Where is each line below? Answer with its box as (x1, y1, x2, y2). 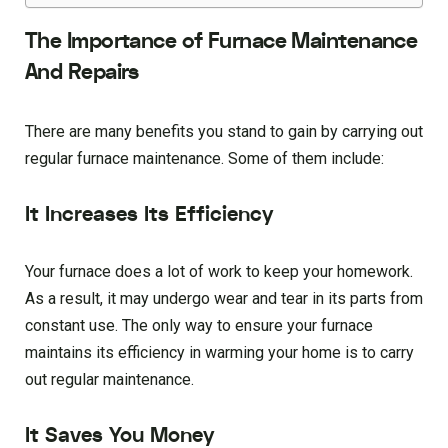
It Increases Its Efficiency (25, 200, 274, 230)
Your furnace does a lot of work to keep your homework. (25, 262, 413, 282)
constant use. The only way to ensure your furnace (25, 316, 373, 336)
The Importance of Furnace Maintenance (25, 26, 418, 57)
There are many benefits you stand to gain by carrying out (25, 122, 423, 142)
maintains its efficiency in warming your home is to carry (25, 343, 414, 363)
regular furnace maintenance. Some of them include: (25, 149, 384, 169)
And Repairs (25, 57, 139, 88)
